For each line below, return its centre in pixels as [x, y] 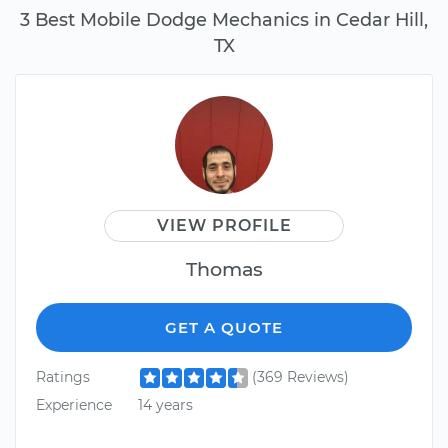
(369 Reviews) [300, 377]
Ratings [63, 377]
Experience [74, 404]
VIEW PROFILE [224, 226]
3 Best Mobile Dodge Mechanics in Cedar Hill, [224, 20]
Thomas [224, 269]
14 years [165, 404]
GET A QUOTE [224, 328]
